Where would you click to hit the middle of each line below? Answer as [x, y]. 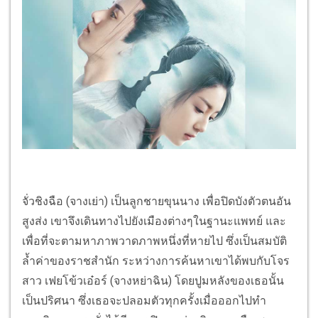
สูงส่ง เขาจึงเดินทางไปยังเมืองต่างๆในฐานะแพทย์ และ [154, 221]
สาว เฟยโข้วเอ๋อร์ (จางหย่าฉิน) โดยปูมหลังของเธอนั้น [153, 281]
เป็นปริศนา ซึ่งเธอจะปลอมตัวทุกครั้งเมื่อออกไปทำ [144, 301]
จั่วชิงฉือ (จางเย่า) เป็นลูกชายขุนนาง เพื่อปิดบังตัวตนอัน [157, 202]
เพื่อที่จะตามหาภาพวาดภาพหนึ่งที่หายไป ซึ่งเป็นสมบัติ [154, 241]
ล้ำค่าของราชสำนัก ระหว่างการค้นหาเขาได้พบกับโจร [156, 261]
